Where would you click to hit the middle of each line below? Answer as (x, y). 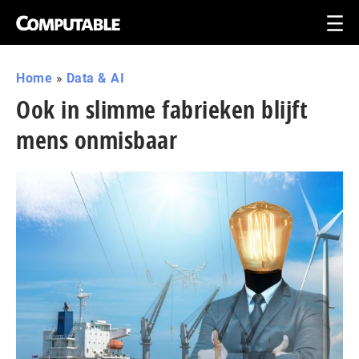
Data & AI (95, 78)
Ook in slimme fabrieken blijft (162, 109)
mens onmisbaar (97, 140)
